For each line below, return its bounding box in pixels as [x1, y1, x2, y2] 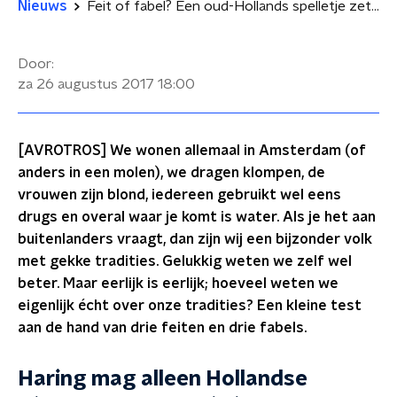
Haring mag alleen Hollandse [18, 369, 307, 390]
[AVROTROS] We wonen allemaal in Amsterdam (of [18, 144, 366, 158]
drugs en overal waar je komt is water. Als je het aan [18, 210, 376, 224]
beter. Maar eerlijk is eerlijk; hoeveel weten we [18, 276, 339, 291]
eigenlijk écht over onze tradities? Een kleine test [18, 299, 362, 313]
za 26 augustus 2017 [18, 77, 154, 91]
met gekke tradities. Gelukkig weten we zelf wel [18, 254, 352, 269]
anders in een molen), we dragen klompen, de [18, 166, 325, 180]
